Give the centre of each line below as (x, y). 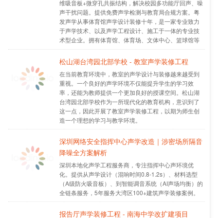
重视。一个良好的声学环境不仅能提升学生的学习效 (126, 83)
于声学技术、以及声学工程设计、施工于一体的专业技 (129, 30)
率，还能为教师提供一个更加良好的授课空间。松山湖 (129, 92)
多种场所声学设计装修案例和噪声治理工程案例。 (123, 49)
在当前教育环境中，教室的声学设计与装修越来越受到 (129, 73)
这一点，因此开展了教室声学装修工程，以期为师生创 (129, 110)
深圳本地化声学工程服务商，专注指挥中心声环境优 (126, 164)
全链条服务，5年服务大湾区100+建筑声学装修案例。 (129, 192)
